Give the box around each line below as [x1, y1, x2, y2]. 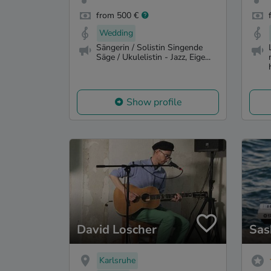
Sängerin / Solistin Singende [96, 42, 203, 54]
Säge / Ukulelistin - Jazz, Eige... [96, 51, 211, 64]
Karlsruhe [99, 254, 135, 266]
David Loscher [77, 221, 157, 238]
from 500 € [96, 9, 139, 21]
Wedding [99, 27, 133, 39]
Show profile [126, 96, 182, 109]
